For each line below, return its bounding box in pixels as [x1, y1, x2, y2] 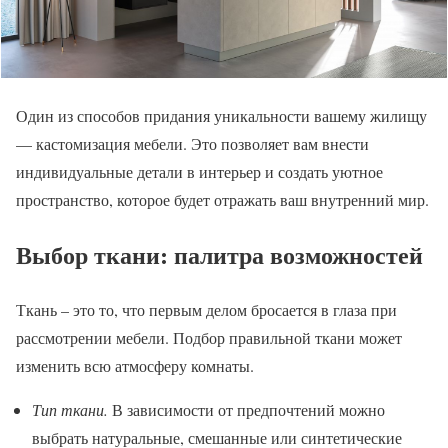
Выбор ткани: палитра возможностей [16, 237, 423, 273]
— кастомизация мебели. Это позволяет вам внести [16, 133, 369, 155]
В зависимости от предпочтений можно [108, 399, 385, 421]
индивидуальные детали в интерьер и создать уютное [16, 161, 383, 183]
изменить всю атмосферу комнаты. [16, 355, 254, 377]
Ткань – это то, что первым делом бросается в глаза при [16, 299, 397, 321]
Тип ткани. [32, 399, 108, 421]
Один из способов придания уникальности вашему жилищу [16, 105, 427, 127]
